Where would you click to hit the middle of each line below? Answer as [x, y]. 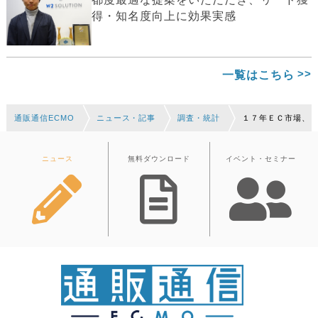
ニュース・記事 [126, 117]
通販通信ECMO [44, 117]
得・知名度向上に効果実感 [164, 16]
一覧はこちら [258, 75]
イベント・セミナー [261, 158]
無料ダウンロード [159, 158]
